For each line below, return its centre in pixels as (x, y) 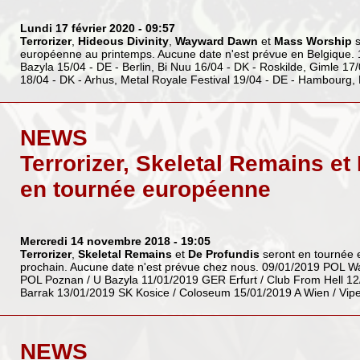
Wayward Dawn (216, 41)
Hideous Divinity (123, 41)
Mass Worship (313, 41)
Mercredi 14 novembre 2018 (95, 241)
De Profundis (223, 254)
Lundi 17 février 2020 (77, 28)
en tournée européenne (145, 190)
